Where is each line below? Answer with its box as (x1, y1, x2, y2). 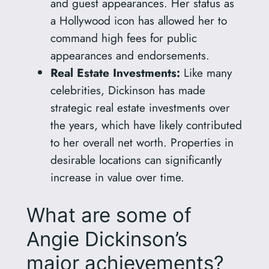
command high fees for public (50, 29, 197, 47)
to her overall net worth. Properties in (50, 134, 234, 151)
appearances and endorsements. (50, 47, 210, 64)
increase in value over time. (50, 169, 184, 186)
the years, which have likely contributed (50, 116, 242, 134)
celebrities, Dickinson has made (50, 82, 205, 99)
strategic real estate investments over (50, 99, 230, 116)
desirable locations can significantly (50, 151, 222, 169)
